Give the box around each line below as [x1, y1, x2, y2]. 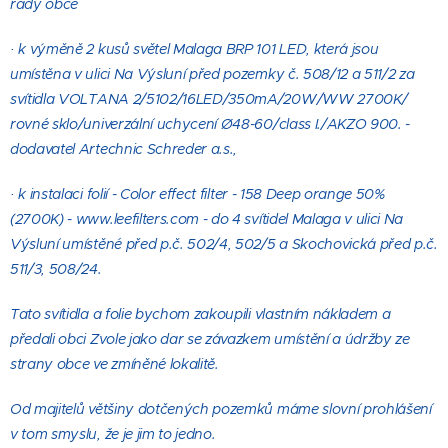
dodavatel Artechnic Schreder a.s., [10, 140, 238, 158]
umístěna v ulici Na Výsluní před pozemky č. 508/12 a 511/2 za [10, 65, 415, 83]
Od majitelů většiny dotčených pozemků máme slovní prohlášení [10, 400, 432, 418]
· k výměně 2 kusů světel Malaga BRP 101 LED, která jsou [10, 40, 379, 58]
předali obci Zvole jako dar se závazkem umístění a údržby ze [10, 330, 410, 348]
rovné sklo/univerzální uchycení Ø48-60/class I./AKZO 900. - [10, 115, 411, 133]
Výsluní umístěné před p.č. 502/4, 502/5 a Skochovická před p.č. [10, 235, 438, 253]
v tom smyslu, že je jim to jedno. [10, 425, 216, 443]
